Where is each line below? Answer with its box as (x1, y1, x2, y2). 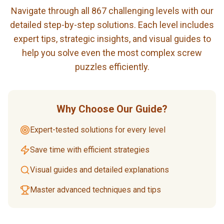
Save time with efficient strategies (30, 144, 149, 154)
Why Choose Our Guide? (56, 102, 167, 115)
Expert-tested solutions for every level (30, 124, 165, 134)
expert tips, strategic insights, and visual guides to (13, 33, 211, 44)
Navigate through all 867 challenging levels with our (10, 5, 213, 16)
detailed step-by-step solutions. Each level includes (10, 19, 214, 30)
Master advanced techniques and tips (30, 184, 161, 194)
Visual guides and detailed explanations (30, 164, 169, 174)
